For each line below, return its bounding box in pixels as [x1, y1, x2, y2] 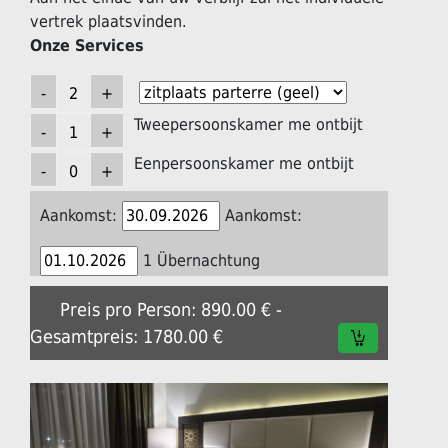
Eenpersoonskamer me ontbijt [134, 153, 354, 173]
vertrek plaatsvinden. [30, 11, 187, 31]
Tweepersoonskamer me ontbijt [134, 114, 363, 134]
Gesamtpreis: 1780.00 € [30, 325, 223, 347]
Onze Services [30, 35, 144, 55]
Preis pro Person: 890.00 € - [60, 298, 282, 320]
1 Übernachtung [143, 250, 260, 270]
